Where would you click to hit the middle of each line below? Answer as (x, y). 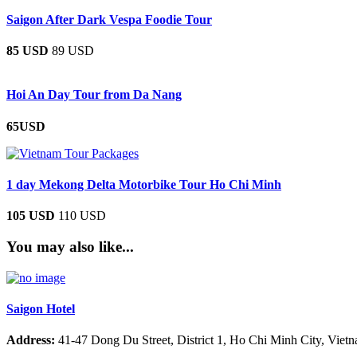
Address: (31, 340)
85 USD (27, 51)
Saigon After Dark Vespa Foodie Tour (109, 19)
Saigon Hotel (41, 308)
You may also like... (70, 246)
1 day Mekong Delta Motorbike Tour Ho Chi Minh (144, 184)
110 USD (82, 216)
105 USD (31, 216)
